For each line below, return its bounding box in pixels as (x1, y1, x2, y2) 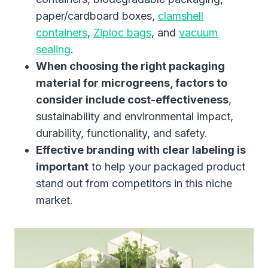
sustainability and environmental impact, (36, 109, 233, 123)
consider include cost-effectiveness (36, 93, 229, 106)
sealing (36, 42, 71, 56)
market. (36, 193, 73, 206)
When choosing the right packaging (36, 59, 225, 72)
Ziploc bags (93, 26, 151, 39)
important (36, 160, 89, 173)
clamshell (158, 9, 203, 22)
